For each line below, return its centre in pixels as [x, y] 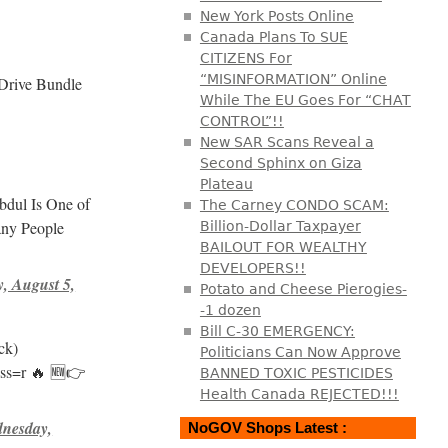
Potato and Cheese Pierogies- [303, 288]
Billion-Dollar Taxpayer [280, 225]
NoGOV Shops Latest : [267, 427]
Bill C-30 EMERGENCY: [277, 330]
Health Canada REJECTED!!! [299, 393]
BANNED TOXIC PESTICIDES [296, 372]
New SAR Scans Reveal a [286, 141]
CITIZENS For [245, 57]
